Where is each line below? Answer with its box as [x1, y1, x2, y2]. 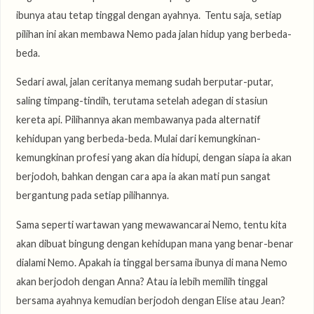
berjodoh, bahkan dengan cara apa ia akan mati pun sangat [15, 170, 271, 183]
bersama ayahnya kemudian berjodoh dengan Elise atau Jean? [15, 294, 285, 306]
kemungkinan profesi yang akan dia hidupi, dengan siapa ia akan [15, 151, 292, 164]
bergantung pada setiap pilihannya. [15, 189, 169, 202]
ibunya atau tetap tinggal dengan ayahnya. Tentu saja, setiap [15, 9, 282, 22]
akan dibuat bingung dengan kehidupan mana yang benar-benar [15, 237, 294, 250]
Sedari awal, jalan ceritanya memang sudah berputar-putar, [15, 76, 273, 88]
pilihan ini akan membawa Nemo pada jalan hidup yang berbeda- [15, 28, 292, 41]
